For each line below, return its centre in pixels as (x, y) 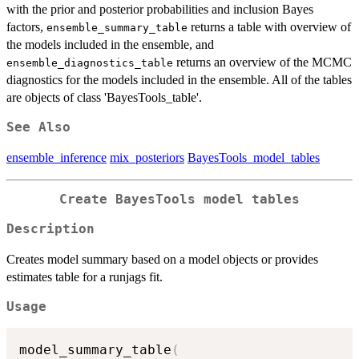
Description (50, 229)
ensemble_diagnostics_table (90, 63)
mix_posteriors (147, 158)
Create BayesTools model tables (179, 200)
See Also (38, 128)
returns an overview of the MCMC (262, 63)
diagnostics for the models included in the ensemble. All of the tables (179, 80)
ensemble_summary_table (117, 28)
